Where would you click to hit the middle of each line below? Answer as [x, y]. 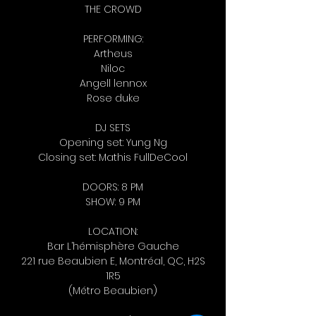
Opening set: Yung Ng [113, 143]
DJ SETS [113, 128]
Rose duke [113, 98]
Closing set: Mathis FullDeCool [113, 158]
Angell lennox [113, 84]
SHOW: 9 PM [113, 202]
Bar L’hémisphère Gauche [113, 247]
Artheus [113, 54]
